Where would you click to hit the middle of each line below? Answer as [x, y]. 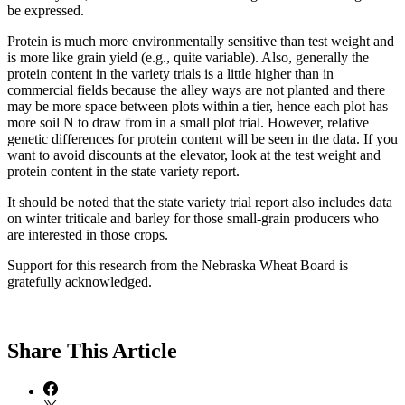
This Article [122, 351]
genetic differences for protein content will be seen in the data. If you [202, 139]
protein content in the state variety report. [123, 172]
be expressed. [46, 11]
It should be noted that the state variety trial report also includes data [200, 202]
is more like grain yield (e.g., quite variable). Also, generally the [188, 58]
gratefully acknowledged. [80, 282]
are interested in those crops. [88, 235]
